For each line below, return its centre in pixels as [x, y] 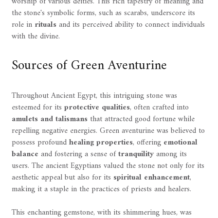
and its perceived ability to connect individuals [131, 25]
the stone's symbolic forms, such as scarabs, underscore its [103, 13]
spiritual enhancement [152, 177]
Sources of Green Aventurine [89, 66]
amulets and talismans [50, 119]
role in [23, 25]
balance [25, 154]
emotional [181, 142]
